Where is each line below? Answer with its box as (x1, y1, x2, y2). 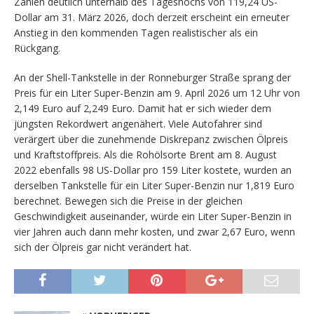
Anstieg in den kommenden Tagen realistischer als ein (14, 26, 258, 40)
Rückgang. (14, 41, 60, 55)
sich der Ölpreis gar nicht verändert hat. (14, 240, 191, 254)
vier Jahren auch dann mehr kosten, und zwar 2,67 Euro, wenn (14, 225, 295, 239)
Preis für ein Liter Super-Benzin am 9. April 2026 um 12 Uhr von (14, 86, 300, 100)
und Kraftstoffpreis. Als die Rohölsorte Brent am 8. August (14, 148, 277, 162)
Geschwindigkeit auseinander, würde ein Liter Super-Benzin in (14, 210, 292, 224)
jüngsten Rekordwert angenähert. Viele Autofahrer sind (14, 117, 262, 131)
